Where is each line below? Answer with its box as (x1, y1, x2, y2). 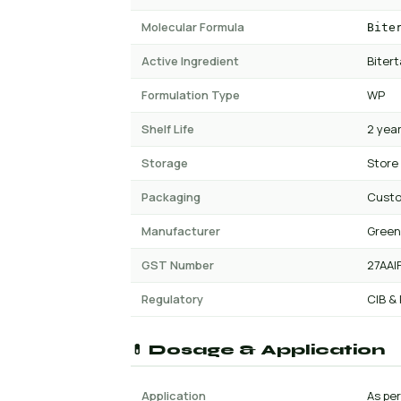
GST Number (141, 257, 214, 273)
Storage (141, 155, 188, 171)
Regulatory (141, 291, 203, 307)
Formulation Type (141, 87, 240, 103)
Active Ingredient (141, 53, 239, 69)
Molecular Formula (141, 19, 244, 35)
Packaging (141, 189, 200, 205)
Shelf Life (141, 121, 194, 137)
